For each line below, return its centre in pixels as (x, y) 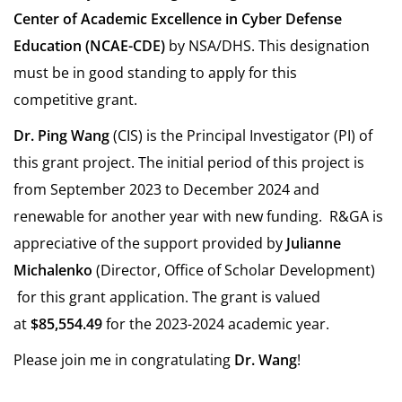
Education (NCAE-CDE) (89, 45)
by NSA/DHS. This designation (267, 45)
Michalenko (53, 270)
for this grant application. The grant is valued (167, 297)
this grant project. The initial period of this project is (189, 162)
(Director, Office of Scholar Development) (234, 270)
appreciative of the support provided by (150, 243)
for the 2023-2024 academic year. (216, 323)
